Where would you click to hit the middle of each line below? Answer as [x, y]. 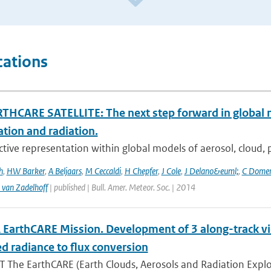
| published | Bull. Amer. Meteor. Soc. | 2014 [121, 187]
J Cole [171, 171]
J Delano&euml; [211, 171]
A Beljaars [65, 171]
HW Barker [25, 171]
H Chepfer [141, 171]
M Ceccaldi [103, 171]
